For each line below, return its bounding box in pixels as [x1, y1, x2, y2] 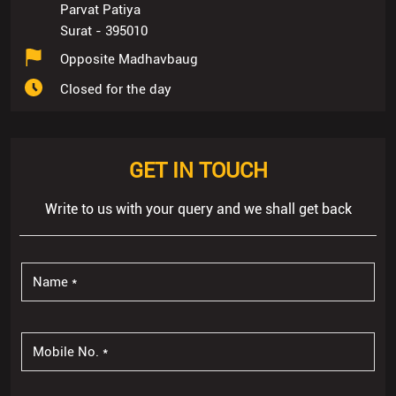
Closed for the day [60, 81, 171, 98]
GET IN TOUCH [128, 158, 268, 184]
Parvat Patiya [60, 2, 141, 19]
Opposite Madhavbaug [60, 51, 198, 68]
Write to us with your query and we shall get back [44, 201, 352, 218]
